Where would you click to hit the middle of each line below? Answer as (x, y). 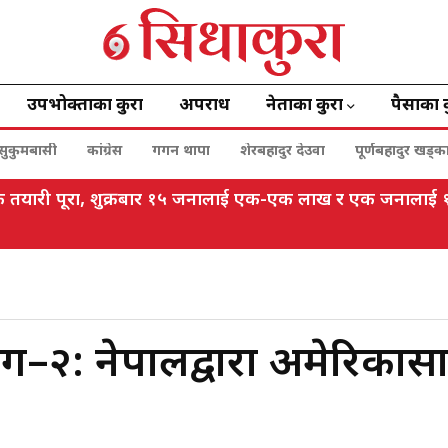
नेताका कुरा (304, 106)
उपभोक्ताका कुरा (85, 106)
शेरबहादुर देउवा (282, 151)
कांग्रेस (104, 151)
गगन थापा (181, 151)
